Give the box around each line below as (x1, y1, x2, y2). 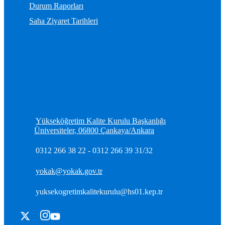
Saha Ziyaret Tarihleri (29, 17, 98, 26)
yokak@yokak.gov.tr (36, 167, 102, 176)
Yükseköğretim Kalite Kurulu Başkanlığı (36, 117, 166, 126)
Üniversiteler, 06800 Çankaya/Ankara (34, 126, 154, 135)
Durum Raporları (29, 2, 83, 11)
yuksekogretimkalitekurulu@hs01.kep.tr (36, 187, 163, 196)
